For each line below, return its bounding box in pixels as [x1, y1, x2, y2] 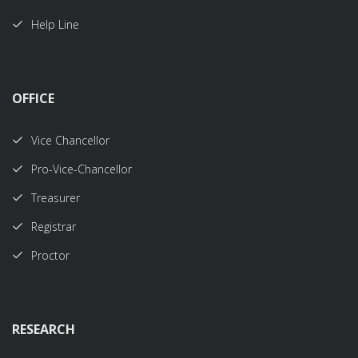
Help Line [31, 17, 79, 32]
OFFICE [12, 89, 54, 107]
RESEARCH [12, 320, 75, 338]
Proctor [31, 248, 70, 263]
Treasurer [31, 190, 80, 205]
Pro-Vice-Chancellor [31, 161, 132, 177]
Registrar [31, 219, 76, 234]
